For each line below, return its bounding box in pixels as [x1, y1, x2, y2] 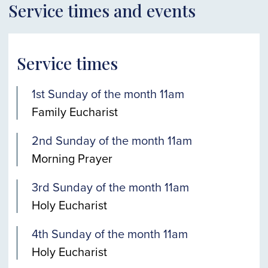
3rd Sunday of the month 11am [32, 178, 189, 196]
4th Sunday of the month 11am [32, 225, 188, 242]
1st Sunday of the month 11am [32, 85, 184, 102]
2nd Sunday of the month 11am [32, 132, 192, 149]
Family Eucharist [32, 103, 118, 120]
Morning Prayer [32, 150, 112, 167]
